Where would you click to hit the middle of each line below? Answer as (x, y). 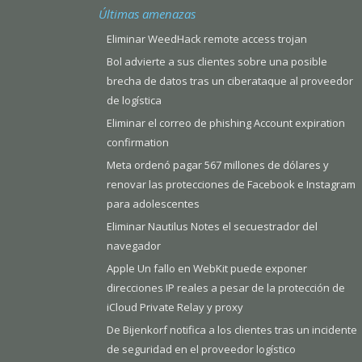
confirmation (138, 143)
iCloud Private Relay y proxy (175, 307)
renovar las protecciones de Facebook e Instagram (231, 185)
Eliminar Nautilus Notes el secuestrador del (212, 227)
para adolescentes (153, 204)
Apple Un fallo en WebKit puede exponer (207, 269)
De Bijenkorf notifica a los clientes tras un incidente (232, 330)
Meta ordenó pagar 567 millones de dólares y (218, 165)
